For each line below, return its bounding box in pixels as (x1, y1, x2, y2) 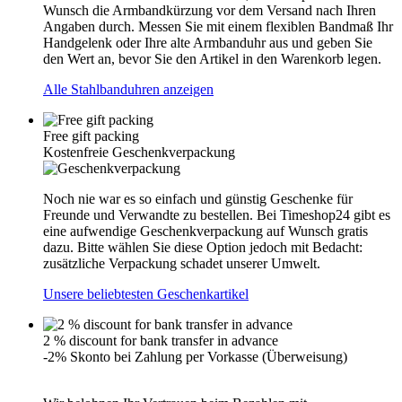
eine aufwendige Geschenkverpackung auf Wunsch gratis (43, 223, 368, 239)
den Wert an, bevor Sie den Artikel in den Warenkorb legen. (43, 51, 381, 66)
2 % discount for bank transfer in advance (43, 333, 278, 348)
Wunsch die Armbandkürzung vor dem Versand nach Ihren (43, 3, 376, 18)
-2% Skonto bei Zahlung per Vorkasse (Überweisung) (43, 349, 347, 364)
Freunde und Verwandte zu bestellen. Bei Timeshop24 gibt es (43, 207, 390, 223)
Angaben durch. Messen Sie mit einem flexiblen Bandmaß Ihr (43, 19, 393, 34)
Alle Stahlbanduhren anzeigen (43, 82, 214, 97)
